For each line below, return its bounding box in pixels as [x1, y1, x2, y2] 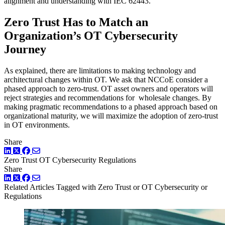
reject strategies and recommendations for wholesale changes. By [4, 93, 211, 102]
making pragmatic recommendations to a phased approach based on [4, 102, 217, 111]
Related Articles [4, 183, 54, 191]
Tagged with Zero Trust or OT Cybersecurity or [56, 183, 207, 191]
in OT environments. [4, 121, 70, 129]
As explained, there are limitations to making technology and [4, 66, 196, 75]
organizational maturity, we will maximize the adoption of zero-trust [4, 111, 218, 120]
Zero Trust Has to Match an [4, 16, 148, 29]
